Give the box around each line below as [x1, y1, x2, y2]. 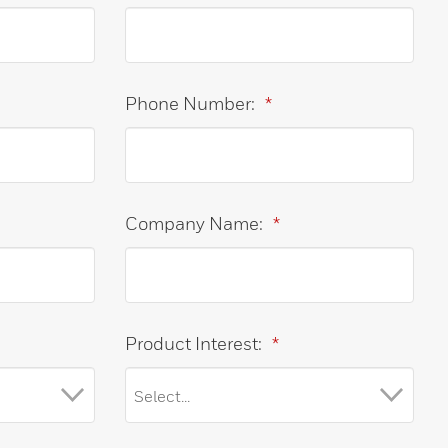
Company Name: [124, 213, 263, 234]
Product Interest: [124, 333, 262, 354]
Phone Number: [124, 93, 255, 114]
